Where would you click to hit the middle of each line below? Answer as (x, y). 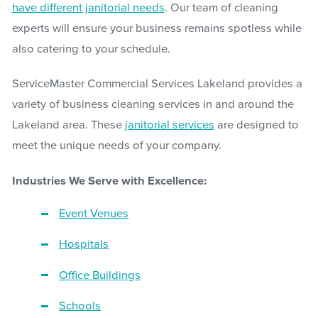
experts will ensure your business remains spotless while (157, 28)
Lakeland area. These (68, 125)
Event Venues (94, 213)
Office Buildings (100, 275)
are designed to (256, 125)
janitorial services (169, 125)
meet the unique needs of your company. (116, 146)
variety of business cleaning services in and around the (153, 105)
